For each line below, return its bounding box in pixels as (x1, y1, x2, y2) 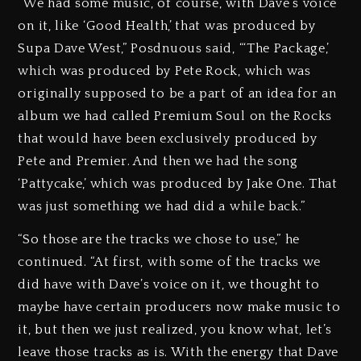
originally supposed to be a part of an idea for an (18, 86, 337, 102)
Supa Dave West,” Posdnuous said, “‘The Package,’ (18, 41, 330, 56)
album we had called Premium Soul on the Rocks (18, 109, 332, 124)
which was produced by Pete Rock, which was (18, 64, 311, 79)
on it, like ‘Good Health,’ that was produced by (18, 19, 316, 34)
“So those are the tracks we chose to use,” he (18, 232, 300, 247)
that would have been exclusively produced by (18, 131, 317, 147)
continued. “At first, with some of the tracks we (18, 255, 322, 270)
